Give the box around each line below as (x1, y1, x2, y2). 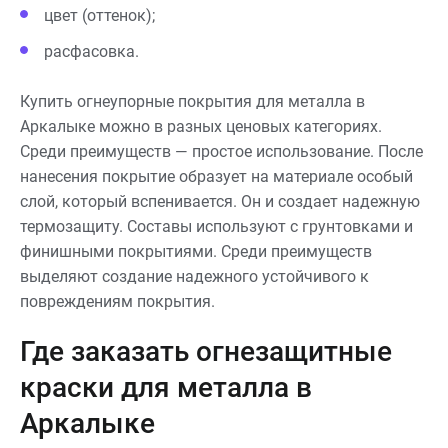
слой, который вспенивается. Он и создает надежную (20, 191, 420, 211)
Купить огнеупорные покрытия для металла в (20, 91, 365, 111)
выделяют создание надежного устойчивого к (20, 266, 369, 286)
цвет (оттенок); (44, 5, 155, 25)
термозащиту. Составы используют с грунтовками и (20, 216, 413, 236)
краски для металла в (20, 370, 312, 404)
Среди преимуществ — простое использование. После (20, 141, 423, 161)
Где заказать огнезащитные (20, 334, 392, 368)
